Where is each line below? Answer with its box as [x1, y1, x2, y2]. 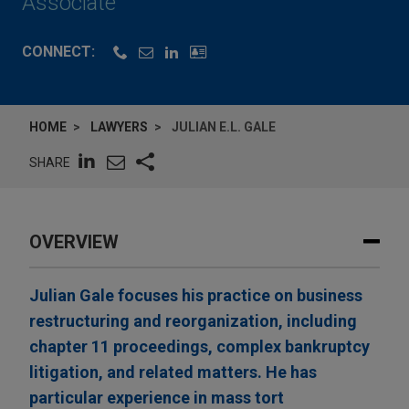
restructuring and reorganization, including [29, 311, 357, 331]
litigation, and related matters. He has [29, 362, 317, 383]
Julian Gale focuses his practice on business [29, 286, 362, 306]
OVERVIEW [29, 231, 119, 254]
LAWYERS [90, 120, 148, 135]
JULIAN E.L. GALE [172, 120, 276, 135]
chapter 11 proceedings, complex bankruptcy [29, 337, 370, 357]
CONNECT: [22, 43, 95, 61]
